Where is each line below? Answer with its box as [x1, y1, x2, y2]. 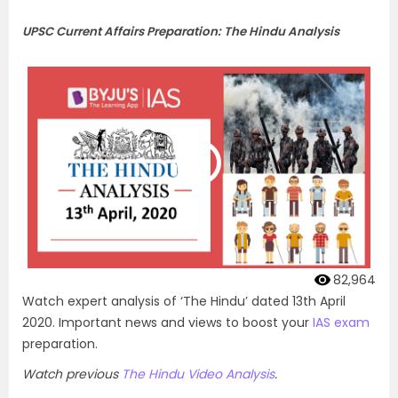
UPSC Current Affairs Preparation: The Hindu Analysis [22, 23, 339, 40]
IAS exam [313, 313, 370, 331]
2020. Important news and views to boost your [22, 313, 313, 331]
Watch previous [22, 364, 122, 383]
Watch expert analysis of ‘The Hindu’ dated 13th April [22, 291, 346, 310]
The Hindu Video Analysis [122, 364, 275, 383]
